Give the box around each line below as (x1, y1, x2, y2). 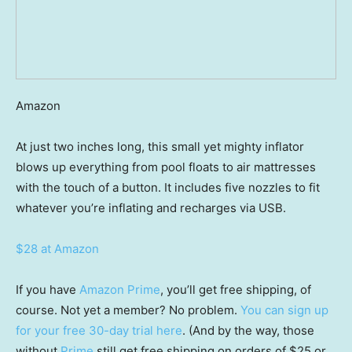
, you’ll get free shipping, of (160, 282, 311, 298)
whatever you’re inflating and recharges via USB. (16, 200, 286, 216)
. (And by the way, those (182, 323, 314, 339)
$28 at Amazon (16, 241, 99, 257)
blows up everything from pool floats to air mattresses (16, 159, 316, 175)
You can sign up (240, 302, 328, 318)
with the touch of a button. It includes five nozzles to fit (16, 180, 320, 196)
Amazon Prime (79, 282, 160, 298)
